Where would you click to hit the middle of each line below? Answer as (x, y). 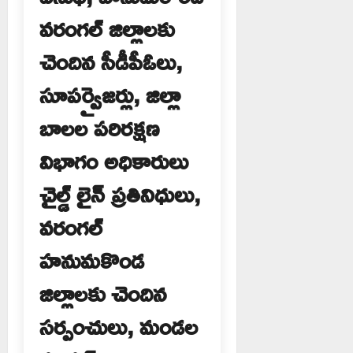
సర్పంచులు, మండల (119, 325)
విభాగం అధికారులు (114, 160)
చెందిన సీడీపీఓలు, (111, 61)
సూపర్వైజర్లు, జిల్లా (110, 94)
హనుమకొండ (92, 259)
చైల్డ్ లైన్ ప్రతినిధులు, (120, 193)
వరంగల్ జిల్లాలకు (107, 28)
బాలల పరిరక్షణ (99, 127)
